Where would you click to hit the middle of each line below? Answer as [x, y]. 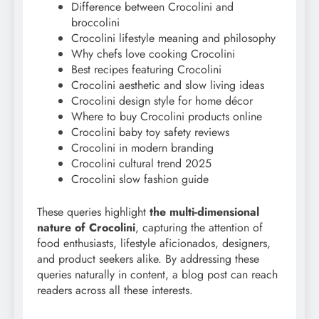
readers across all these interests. [115, 290]
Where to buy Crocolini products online [167, 116]
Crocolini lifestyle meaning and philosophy [173, 38]
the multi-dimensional [204, 211]
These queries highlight [93, 211]
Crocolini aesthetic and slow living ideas [168, 85]
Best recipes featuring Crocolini [146, 69]
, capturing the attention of [199, 227]
